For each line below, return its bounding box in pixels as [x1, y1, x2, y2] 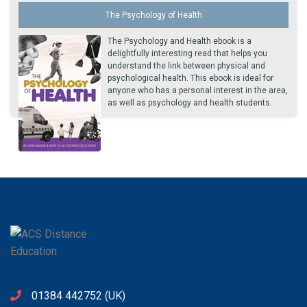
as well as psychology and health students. [108, 98, 272, 108]
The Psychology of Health [105, 10, 202, 20]
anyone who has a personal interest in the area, [108, 86, 288, 95]
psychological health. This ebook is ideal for [108, 73, 273, 83]
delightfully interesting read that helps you [108, 49, 267, 58]
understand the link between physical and [108, 61, 265, 71]
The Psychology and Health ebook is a [108, 36, 251, 46]
